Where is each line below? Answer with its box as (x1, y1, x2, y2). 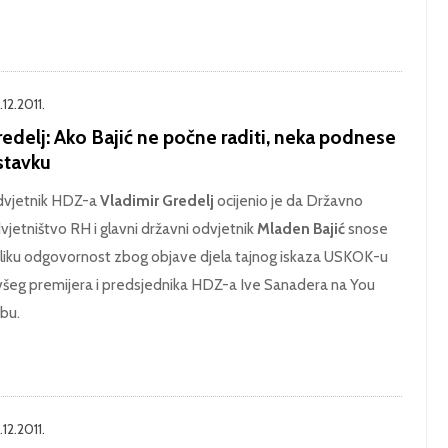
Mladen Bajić (256, 219, 345, 239)
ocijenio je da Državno (213, 191, 363, 211)
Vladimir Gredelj (99, 191, 214, 211)
